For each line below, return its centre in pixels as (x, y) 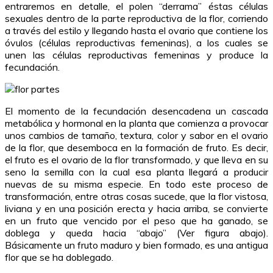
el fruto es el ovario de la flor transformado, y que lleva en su (136, 160)
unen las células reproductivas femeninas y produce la (136, 55)
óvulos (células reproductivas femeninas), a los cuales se (136, 43)
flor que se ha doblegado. (59, 257)
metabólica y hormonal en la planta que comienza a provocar (136, 123)
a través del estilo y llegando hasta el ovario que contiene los (136, 31)
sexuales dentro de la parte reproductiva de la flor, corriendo (136, 19)
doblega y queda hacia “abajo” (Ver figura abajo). (136, 233)
